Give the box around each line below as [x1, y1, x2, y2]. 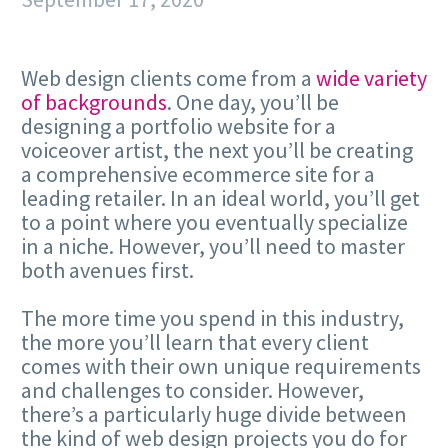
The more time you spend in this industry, [21, 304, 404, 333]
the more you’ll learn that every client [21, 328, 369, 357]
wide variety [316, 64, 427, 92]
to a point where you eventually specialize [21, 208, 408, 236]
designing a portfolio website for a [21, 112, 336, 140]
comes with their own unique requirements [21, 352, 421, 381]
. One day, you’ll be [167, 88, 339, 116]
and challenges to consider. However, [21, 376, 364, 405]
